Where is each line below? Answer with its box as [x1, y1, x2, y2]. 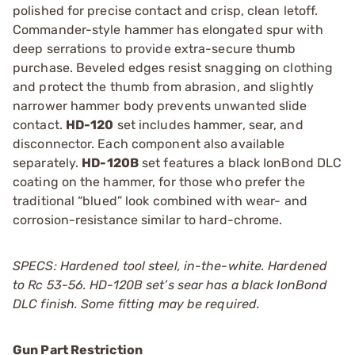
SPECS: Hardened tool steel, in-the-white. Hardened [13, 258, 328, 273]
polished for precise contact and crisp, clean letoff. [13, 2, 319, 18]
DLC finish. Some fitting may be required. [13, 296, 261, 311]
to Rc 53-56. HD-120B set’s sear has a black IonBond [13, 277, 328, 292]
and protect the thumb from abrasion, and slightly [13, 78, 314, 94]
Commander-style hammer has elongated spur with [13, 21, 323, 37]
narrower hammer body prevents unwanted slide [13, 97, 307, 113]
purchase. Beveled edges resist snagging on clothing [13, 59, 334, 75]
